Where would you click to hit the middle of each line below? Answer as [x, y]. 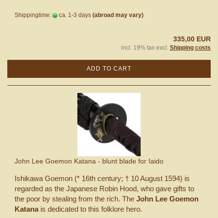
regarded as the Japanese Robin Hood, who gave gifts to [104, 188]
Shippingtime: [34, 15]
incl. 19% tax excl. [145, 47]
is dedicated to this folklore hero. [90, 209]
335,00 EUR [192, 39]
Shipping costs [190, 47]
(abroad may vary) [118, 15]
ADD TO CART [109, 68]
